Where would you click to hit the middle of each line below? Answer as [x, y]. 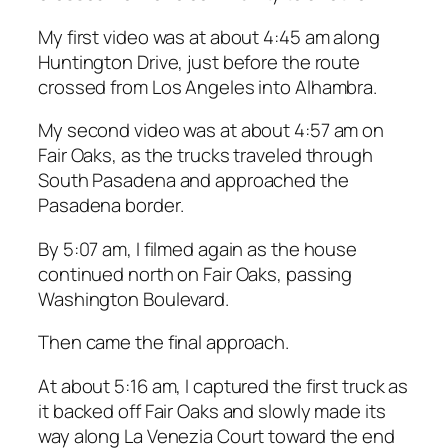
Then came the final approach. [164, 342]
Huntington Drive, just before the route [199, 61]
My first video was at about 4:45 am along [209, 36]
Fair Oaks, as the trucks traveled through [205, 155]
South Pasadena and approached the [193, 180]
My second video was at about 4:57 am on [211, 130]
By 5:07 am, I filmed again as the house [198, 248]
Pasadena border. [111, 205]
